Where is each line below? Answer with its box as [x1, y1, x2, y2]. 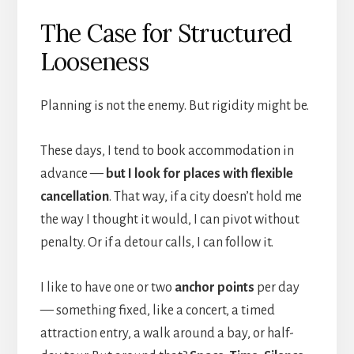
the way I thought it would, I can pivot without [40, 212, 299, 227]
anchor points [174, 280, 254, 295]
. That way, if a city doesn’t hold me [108, 189, 302, 204]
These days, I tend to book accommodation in [40, 143, 294, 158]
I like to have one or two [40, 280, 175, 295]
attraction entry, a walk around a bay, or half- [40, 326, 294, 341]
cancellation [40, 189, 109, 204]
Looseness [40, 46, 149, 77]
